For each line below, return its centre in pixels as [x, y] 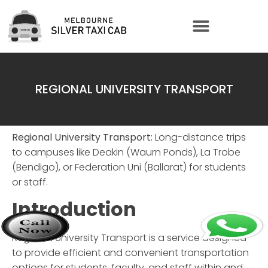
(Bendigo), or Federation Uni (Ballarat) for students [129, 167]
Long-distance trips [199, 137]
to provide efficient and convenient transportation [130, 252]
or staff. [30, 182]
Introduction [74, 209]
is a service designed [197, 237]
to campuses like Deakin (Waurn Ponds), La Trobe [126, 152]
